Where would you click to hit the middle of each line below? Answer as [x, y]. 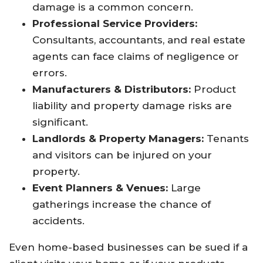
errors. [50, 73]
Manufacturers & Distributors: [112, 89]
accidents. [58, 220]
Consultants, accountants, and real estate [139, 40]
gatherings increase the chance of [122, 204]
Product [213, 89]
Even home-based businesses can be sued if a [128, 247]
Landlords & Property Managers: [118, 138]
